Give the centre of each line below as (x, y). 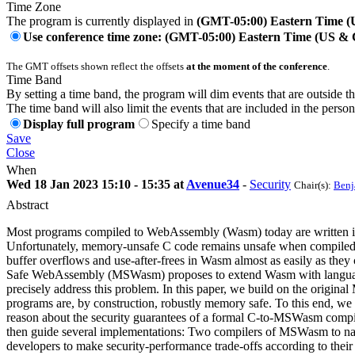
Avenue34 (213, 184)
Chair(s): (314, 185)
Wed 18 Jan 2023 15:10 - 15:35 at (96, 184)
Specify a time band (201, 124)
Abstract (27, 204)
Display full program (79, 124)
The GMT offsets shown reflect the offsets (96, 66)
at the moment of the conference (257, 66)
